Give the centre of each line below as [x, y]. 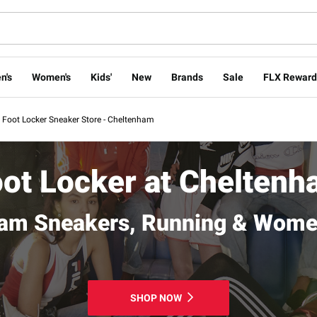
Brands [187, 77]
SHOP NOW [156, 298]
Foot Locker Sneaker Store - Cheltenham [78, 120]
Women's [51, 77]
